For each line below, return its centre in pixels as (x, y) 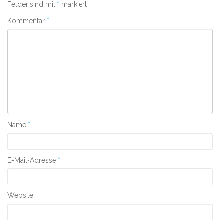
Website (20, 196)
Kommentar (27, 21)
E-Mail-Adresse (33, 160)
